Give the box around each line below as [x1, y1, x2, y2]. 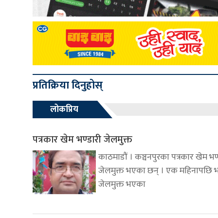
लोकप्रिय [50, 102, 78, 117]
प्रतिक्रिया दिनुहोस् [33, 76, 103, 95]
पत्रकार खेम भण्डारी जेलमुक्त [33, 131, 132, 148]
